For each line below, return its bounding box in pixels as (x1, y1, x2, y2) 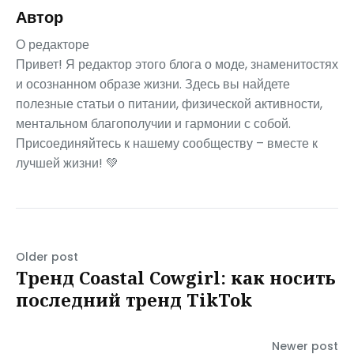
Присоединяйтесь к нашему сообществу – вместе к (16, 134, 318, 153)
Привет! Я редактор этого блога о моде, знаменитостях (16, 55, 338, 73)
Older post (16, 248, 78, 265)
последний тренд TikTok (16, 287, 252, 311)
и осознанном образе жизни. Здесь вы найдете (16, 74, 290, 93)
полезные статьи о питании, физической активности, (16, 94, 322, 113)
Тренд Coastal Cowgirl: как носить (16, 265, 336, 289)
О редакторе (16, 35, 89, 54)
